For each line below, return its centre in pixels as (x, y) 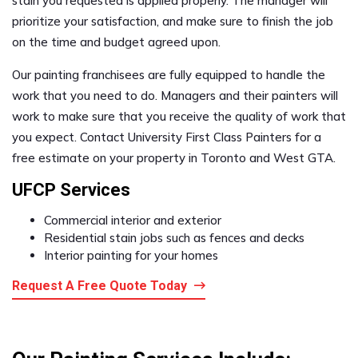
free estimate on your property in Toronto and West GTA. (174, 157)
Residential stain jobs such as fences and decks (174, 237)
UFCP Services (71, 189)
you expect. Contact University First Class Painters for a (167, 137)
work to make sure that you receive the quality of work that (179, 116)
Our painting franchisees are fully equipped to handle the (169, 74)
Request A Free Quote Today (101, 285)
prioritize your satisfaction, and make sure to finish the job (173, 21)
